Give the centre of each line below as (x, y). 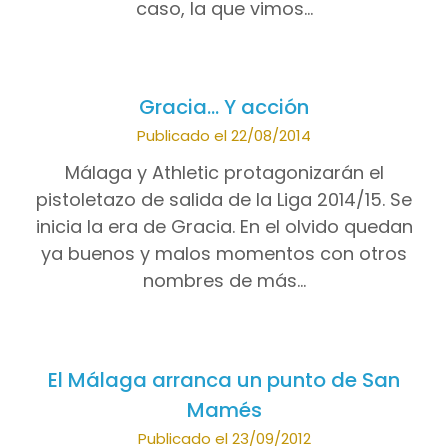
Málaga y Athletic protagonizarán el (224, 173)
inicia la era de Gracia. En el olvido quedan (224, 227)
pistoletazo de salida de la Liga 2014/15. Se (224, 200)
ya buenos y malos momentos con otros (224, 254)
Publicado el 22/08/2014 (224, 136)
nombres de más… (224, 281)
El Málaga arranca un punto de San (224, 379)
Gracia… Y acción (224, 107)
